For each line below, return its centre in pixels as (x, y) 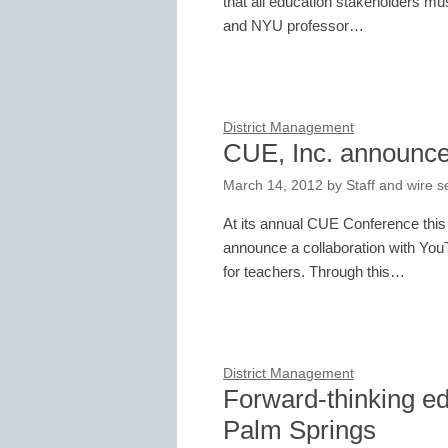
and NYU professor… (293, 25)
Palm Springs (299, 430)
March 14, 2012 (273, 185)
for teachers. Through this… (314, 271)
